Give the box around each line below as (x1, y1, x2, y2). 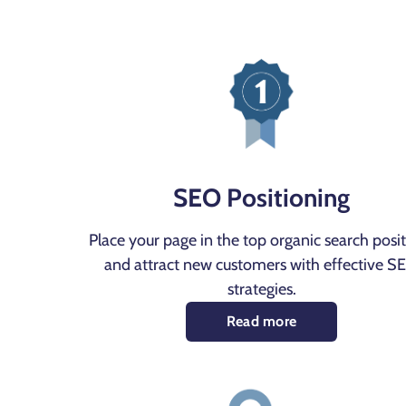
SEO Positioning (173, 181, 350, 213)
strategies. (227, 278, 296, 299)
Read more (226, 312, 297, 330)
